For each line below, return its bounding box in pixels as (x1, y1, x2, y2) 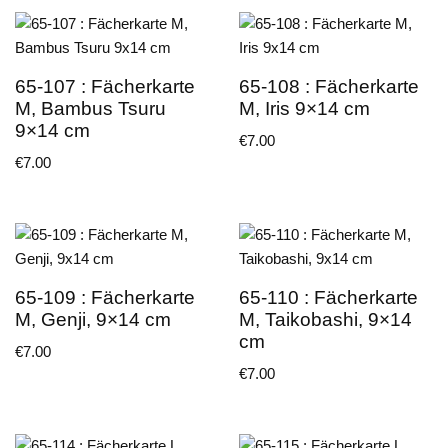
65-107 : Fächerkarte (15, 75, 195, 97)
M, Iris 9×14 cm (239, 97, 370, 119)
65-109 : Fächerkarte (15, 286, 195, 308)
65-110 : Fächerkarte (239, 286, 418, 308)
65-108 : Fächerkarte (239, 75, 419, 97)
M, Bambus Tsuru (15, 97, 166, 119)
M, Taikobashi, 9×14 (239, 308, 412, 330)
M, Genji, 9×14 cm (15, 308, 171, 330)
